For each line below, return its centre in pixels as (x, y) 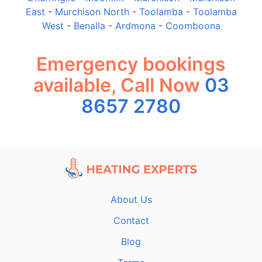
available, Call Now (119, 85)
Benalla (89, 25)
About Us (131, 199)
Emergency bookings (131, 64)
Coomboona (193, 25)
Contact (131, 220)
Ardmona (135, 25)
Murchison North (92, 11)
